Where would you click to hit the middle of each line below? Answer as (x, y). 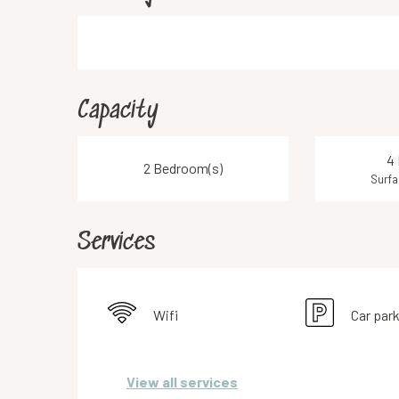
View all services (183, 382)
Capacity (118, 111)
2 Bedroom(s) (183, 168)
